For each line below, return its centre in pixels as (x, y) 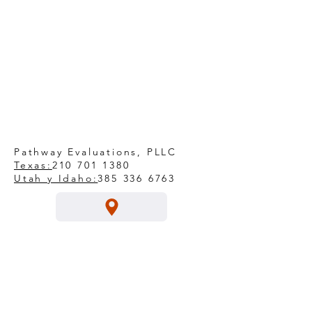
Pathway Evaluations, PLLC (95, 152)
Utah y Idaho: (56, 178)
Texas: (33, 165)
